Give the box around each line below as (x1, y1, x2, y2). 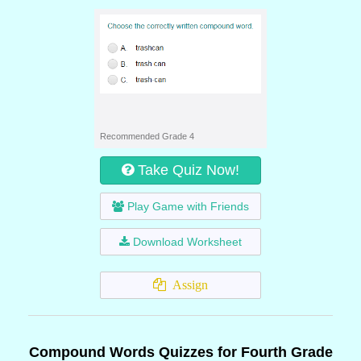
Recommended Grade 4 (100, 131, 194, 141)
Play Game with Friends (127, 200, 249, 213)
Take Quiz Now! (138, 162, 239, 178)
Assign (166, 278, 208, 292)
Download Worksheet (133, 235, 242, 248)
